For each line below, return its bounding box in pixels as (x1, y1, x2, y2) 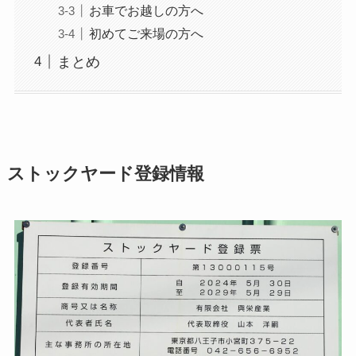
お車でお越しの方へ (88, 2, 203, 17)
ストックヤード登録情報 (6, 164, 204, 184)
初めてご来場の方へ (88, 25, 203, 41)
